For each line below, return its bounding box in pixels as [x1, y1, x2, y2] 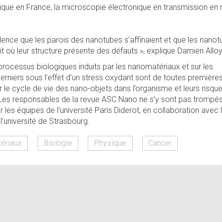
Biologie [43, 138, 72, 148]
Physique [94, 138, 127, 148]
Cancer [148, 138, 172, 148]
